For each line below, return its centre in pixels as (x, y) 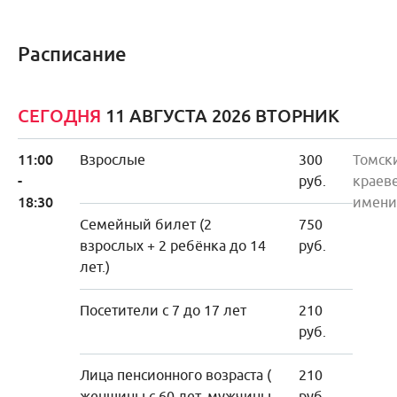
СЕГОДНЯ (59, 116)
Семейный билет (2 (146, 225)
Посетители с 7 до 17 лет (163, 311)
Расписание (72, 54)
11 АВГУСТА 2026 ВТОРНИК (220, 116)
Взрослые (113, 160)
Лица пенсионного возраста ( (175, 375)
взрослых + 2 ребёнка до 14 (173, 246)
